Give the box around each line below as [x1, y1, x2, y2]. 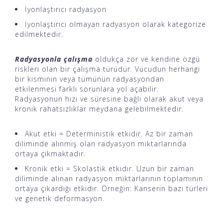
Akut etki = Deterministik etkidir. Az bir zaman [25, 129, 193, 139]
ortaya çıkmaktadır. [15, 149, 86, 159]
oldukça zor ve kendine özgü [93, 54, 200, 64]
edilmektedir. [15, 29, 63, 39]
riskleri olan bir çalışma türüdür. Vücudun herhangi [15, 64, 200, 74]
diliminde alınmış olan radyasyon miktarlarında [15, 139, 187, 149]
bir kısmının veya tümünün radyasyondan [15, 74, 164, 84]
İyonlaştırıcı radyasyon [25, 4, 107, 14]
